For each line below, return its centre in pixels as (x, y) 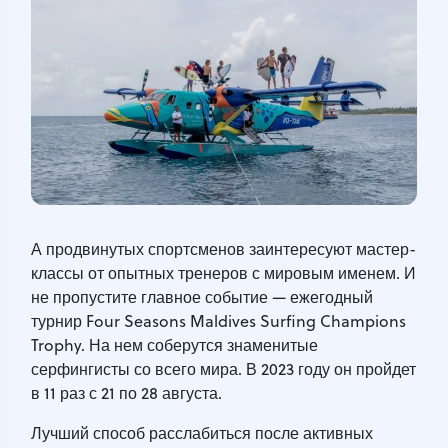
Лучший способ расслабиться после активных (202, 432)
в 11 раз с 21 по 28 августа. (126, 392)
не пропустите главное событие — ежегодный (202, 296)
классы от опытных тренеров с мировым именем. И (223, 272)
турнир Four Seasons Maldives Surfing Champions (218, 320)
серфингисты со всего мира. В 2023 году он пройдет (223, 368)
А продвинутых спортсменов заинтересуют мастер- (223, 248)
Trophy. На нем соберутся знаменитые (174, 344)
